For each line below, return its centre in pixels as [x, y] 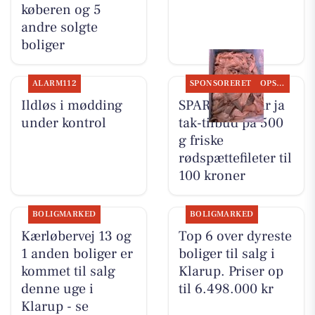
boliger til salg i [226, 254]
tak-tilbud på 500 [231, 123]
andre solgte [59, 28]
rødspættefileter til [235, 159]
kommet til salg [68, 272]
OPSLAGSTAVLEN [281, 84]
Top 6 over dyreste [235, 237]
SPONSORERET [220, 84]
